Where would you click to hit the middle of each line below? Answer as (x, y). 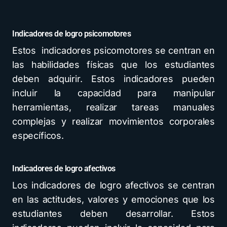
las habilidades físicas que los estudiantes (113, 65)
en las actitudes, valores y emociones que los (113, 199)
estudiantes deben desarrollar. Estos (113, 214)
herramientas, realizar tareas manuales (113, 107)
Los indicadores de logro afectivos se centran (113, 185)
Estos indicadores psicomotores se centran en (113, 50)
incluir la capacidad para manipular (113, 93)
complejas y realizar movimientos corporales (113, 121)
